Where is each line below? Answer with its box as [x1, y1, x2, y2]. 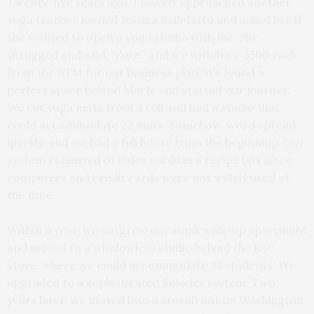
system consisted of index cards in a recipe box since [7, 152, 292, 167]
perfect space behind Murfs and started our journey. [7, 82, 290, 97]
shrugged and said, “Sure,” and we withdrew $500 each [7, 47, 297, 62]
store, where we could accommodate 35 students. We [7, 257, 295, 272]
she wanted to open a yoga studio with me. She [7, 29, 258, 44]
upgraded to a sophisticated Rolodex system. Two [7, 275, 275, 289]
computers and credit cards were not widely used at [7, 170, 289, 184]
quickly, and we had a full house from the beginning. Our [7, 135, 305, 149]
